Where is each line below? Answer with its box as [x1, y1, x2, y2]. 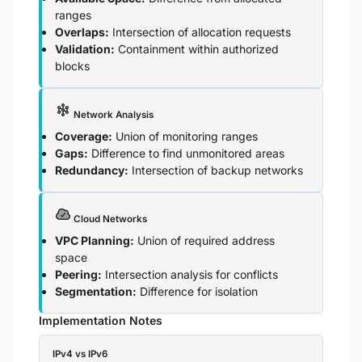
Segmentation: [55, 284, 137, 298]
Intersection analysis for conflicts [102, 267, 278, 281]
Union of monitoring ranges [112, 129, 258, 143]
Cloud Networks [71, 213, 147, 225]
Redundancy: [55, 163, 128, 177]
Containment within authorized [115, 42, 279, 56]
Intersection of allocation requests [109, 25, 291, 39]
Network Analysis [71, 109, 154, 120]
